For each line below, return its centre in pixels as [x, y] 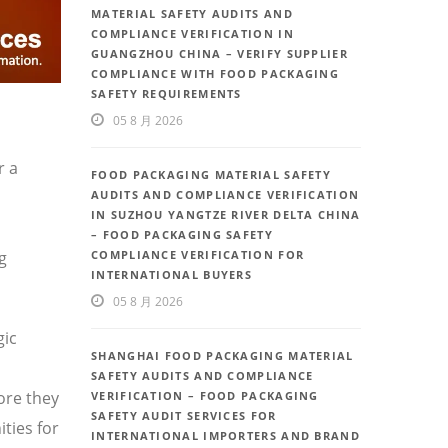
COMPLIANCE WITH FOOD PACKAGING [215, 74]
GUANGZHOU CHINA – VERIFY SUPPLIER [219, 54]
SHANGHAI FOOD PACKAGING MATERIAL [222, 356]
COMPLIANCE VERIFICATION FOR [198, 255]
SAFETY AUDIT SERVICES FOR [184, 416]
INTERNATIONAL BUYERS [172, 275]
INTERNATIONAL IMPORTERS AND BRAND [225, 436]
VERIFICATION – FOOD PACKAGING [205, 396]
